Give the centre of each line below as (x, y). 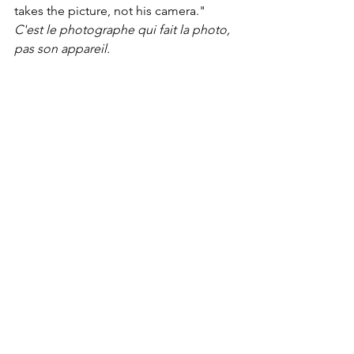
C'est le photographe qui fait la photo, (124, 29)
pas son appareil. (62, 48)
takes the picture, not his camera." (111, 10)
